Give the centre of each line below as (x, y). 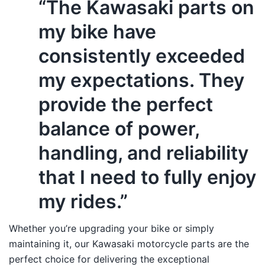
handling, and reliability (143, 153)
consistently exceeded (142, 56)
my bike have (97, 32)
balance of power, (119, 129)
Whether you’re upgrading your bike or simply (112, 229)
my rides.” (83, 202)
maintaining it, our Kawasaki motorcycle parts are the (129, 244)
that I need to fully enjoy (147, 177)
